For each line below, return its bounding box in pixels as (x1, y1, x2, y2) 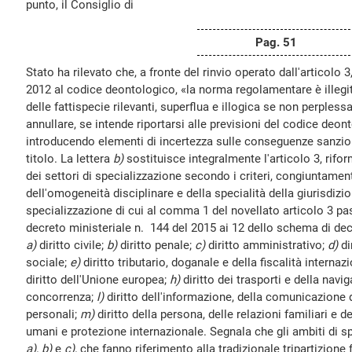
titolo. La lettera (26, 152, 113, 166)
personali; (26, 307, 80, 321)
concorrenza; (26, 290, 97, 304)
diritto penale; (120, 238, 195, 252)
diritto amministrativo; (208, 238, 328, 252)
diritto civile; (39, 238, 107, 252)
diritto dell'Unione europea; (26, 273, 170, 287)
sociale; (26, 255, 70, 269)
